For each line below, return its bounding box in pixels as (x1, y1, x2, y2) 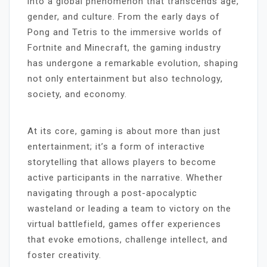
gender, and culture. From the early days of (27, 11, 220, 22)
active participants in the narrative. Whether (27, 172, 223, 183)
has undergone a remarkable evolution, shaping (27, 57, 238, 69)
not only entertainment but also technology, (27, 73, 223, 84)
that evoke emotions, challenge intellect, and (27, 234, 228, 245)
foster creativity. (27, 249, 101, 260)
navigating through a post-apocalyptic (27, 187, 197, 198)
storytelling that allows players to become (27, 156, 216, 167)
